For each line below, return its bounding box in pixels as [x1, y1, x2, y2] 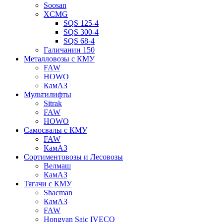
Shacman [44, 188, 72, 197]
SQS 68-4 [63, 37, 95, 45]
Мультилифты [24, 90, 71, 99]
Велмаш [44, 162, 71, 170]
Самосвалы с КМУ [24, 126, 87, 134]
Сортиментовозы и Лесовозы [24, 153, 123, 161]
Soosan [44, 1, 66, 9]
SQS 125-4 [63, 19, 99, 27]
